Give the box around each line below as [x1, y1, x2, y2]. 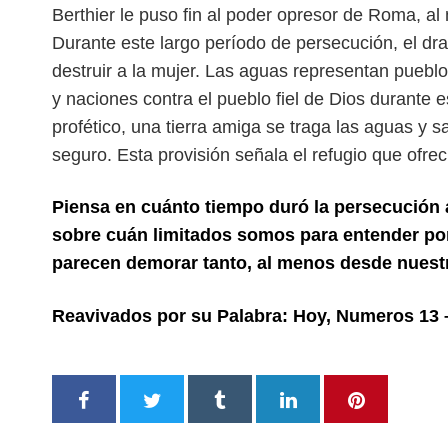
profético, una [52, 117, 166, 137]
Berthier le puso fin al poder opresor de [52, 5, 368, 25]
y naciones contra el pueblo [52, 89, 276, 109]
